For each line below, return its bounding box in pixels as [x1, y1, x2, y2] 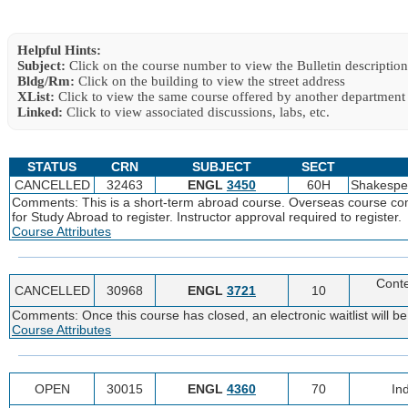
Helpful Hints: [17, 42, 101, 57]
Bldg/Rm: [17, 73, 75, 88]
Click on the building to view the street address [75, 73, 345, 88]
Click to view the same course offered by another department [55, 88, 405, 104]
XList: [17, 88, 55, 104]
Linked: [17, 104, 63, 119]
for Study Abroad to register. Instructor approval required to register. [12, 209, 402, 224]
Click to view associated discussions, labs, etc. [63, 104, 330, 119]
